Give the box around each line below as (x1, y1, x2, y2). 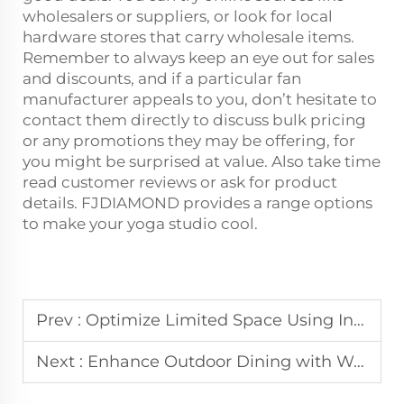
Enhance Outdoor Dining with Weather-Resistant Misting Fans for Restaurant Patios (87, 351, 353, 372)
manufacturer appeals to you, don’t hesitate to (23, 89, 377, 108)
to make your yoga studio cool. (23, 214, 262, 233)
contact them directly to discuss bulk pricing (23, 110, 366, 129)
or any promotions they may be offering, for (23, 131, 355, 150)
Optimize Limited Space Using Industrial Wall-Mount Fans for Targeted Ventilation (86, 309, 353, 330)
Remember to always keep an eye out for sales (23, 48, 374, 67)
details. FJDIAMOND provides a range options (23, 193, 372, 212)
